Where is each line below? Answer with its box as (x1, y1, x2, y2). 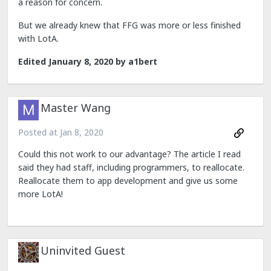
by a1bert (113, 56, 157, 67)
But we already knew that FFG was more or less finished (18, 19, 241, 31)
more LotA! (18, 188, 63, 200)
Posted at (18, 126, 60, 138)
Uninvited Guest (41, 243, 125, 258)
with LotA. (18, 33, 59, 44)
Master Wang (41, 100, 111, 116)
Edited (18, 56, 48, 67)
